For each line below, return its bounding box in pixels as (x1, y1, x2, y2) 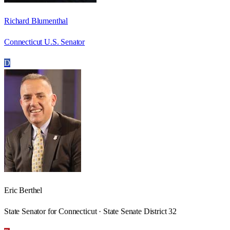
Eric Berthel (4, 185, 43, 195)
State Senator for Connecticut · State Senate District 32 (4, 206, 177, 216)
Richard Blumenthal (4, 16, 68, 25)
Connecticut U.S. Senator (4, 37, 85, 46)
